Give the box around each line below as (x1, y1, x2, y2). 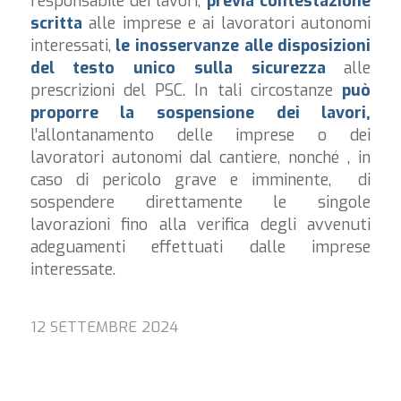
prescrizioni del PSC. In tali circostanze (30, 80, 343, 102)
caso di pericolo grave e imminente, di (30, 169, 371, 192)
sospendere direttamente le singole (30, 192, 371, 214)
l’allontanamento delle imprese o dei (30, 124, 371, 147)
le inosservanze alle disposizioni (115, 35, 371, 57)
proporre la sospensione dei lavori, (30, 102, 371, 124)
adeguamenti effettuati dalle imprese (30, 236, 371, 259)
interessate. (30, 259, 115, 281)
